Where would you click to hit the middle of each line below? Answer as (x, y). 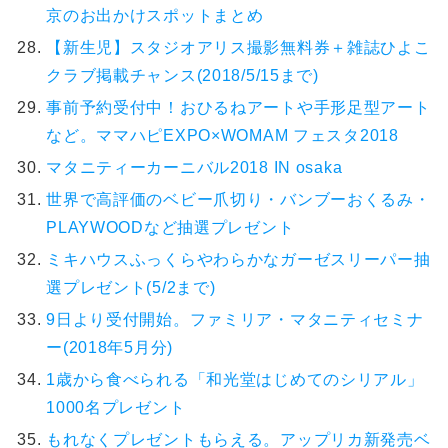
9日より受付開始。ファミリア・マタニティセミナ (235, 319)
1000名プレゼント (116, 407)
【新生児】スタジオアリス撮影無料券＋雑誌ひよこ (238, 47)
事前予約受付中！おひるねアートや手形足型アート (238, 107)
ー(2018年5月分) (109, 347)
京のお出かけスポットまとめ (155, 16)
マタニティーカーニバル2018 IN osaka (194, 167)
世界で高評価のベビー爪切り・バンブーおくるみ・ (238, 199)
